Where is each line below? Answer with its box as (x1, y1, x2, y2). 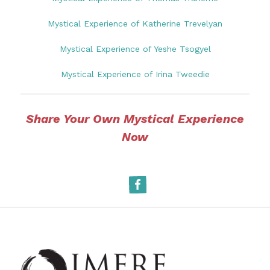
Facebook (125, 177, 172, 189)
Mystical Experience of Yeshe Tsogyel (59, 43, 211, 54)
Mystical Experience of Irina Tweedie (60, 69, 210, 79)
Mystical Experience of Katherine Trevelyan (48, 18, 222, 28)
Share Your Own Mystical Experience (26, 111, 244, 127)
